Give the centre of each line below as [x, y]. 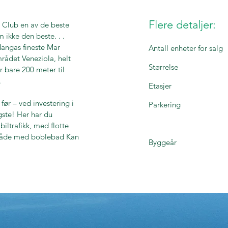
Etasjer [160, 86]
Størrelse [163, 67]
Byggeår [163, 142]
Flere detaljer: [182, 25]
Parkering [165, 105]
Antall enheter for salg [186, 48]
